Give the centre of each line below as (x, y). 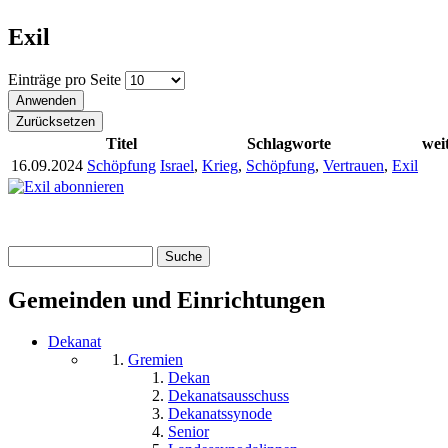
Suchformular (80, 278)
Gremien (155, 360)
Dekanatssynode (220, 414)
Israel (177, 165)
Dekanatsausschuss (228, 396)
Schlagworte (289, 143)
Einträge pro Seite (66, 79)
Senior (188, 432)
